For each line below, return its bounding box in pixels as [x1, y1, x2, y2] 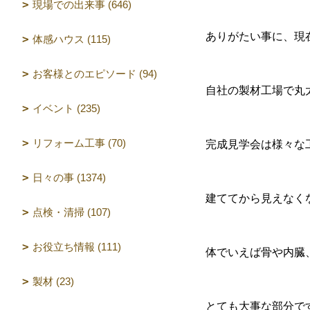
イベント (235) [33, 102, 100, 114]
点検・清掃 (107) [33, 206, 111, 218]
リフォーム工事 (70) [33, 137, 126, 149]
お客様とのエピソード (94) [33, 68, 157, 80]
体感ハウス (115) [33, 33, 111, 45]
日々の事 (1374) [33, 172, 106, 183]
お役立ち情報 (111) [33, 241, 121, 253]
